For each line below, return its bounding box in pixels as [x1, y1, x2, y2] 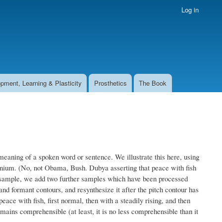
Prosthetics [94, 78, 127, 88]
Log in [181, 5, 199, 15]
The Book [139, 78, 167, 88]
